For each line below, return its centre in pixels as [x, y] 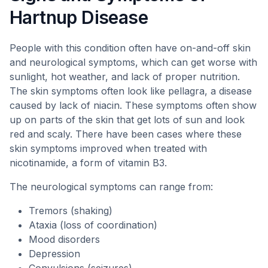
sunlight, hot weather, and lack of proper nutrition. [125, 77]
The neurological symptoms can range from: [111, 187]
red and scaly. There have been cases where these [126, 134]
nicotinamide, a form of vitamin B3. [88, 163]
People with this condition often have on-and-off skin [130, 48]
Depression [54, 254]
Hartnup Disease [79, 17]
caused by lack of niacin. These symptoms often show [133, 105]
